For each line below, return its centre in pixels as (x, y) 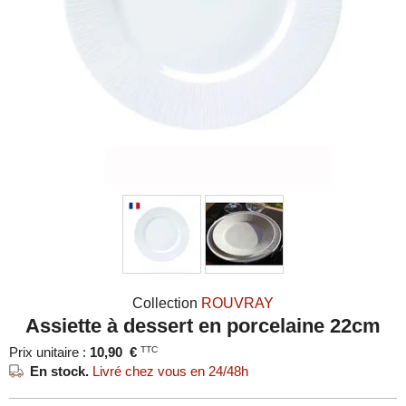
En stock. (61, 371)
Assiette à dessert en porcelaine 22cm (203, 326)
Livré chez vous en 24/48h (170, 371)
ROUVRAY (237, 303)
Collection (167, 303)
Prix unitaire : (49, 352)
